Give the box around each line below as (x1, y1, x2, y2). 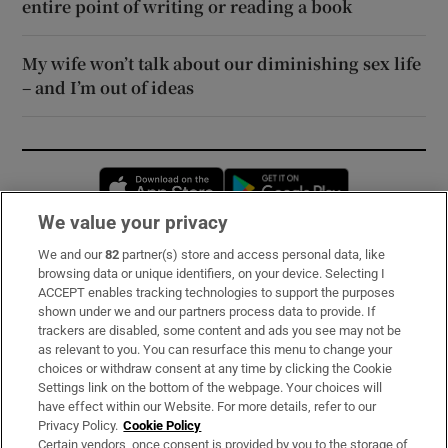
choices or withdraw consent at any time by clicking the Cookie (38, 361, 393, 376)
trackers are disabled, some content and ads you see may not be (38, 323, 402, 338)
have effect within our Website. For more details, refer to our (38, 399, 377, 414)
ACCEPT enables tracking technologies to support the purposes (38, 285, 396, 300)
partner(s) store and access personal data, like (119, 247, 386, 262)
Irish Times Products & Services (22, 369, 253, 386)
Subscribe (22, 258, 95, 275)
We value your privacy (38, 211, 229, 234)
